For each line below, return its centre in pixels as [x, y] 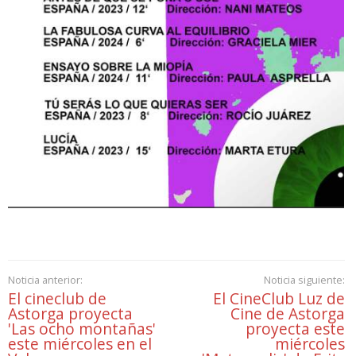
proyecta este [295, 329]
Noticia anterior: [45, 280]
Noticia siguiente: [304, 280]
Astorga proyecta [70, 314]
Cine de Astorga [287, 314]
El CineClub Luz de [279, 299]
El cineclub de [57, 299]
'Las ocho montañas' [82, 329]
